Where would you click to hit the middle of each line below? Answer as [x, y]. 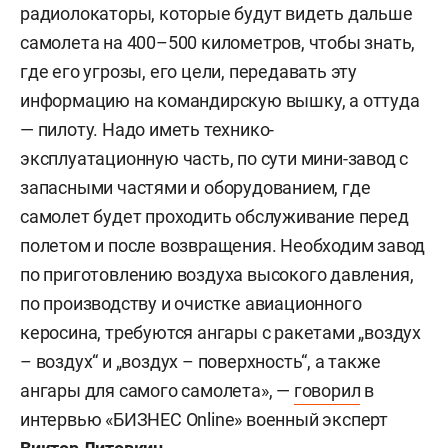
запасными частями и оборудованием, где [195, 187]
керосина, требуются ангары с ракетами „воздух [220, 332]
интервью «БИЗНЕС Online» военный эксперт [204, 419]
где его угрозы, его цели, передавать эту [188, 71]
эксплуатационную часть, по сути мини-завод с [214, 158]
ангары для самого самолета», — [157, 390]
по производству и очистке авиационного [191, 303]
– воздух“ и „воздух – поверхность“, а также [200, 361]
